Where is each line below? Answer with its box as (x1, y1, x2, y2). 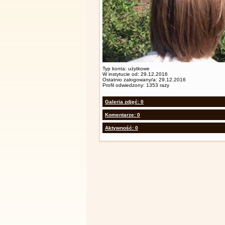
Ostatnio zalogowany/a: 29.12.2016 (102, 77, 186, 82)
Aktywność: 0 (105, 125, 138, 131)
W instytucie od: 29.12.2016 (102, 71, 168, 77)
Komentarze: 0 (105, 112, 140, 118)
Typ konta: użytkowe (102, 66, 150, 71)
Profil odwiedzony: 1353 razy (102, 82, 169, 88)
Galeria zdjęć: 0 (105, 99, 144, 104)
